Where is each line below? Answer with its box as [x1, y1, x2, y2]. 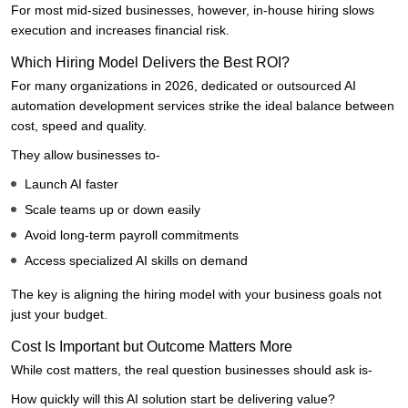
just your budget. [11, 307, 107, 322]
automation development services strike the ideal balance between [11, 98, 394, 114]
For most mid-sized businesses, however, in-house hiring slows [11, 3, 374, 18]
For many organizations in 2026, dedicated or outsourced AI [11, 78, 356, 94]
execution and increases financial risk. [11, 23, 229, 38]
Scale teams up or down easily [25, 202, 200, 218]
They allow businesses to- [11, 148, 160, 163]
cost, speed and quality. [11, 118, 147, 134]
